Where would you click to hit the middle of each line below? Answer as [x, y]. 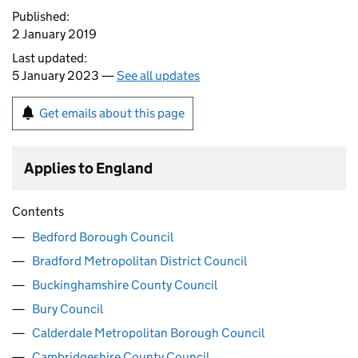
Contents [38, 211]
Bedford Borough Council [103, 237]
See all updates [158, 76]
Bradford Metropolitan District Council [139, 261]
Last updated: [50, 58]
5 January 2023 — [64, 76]
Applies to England [88, 168]
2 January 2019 [54, 34]
